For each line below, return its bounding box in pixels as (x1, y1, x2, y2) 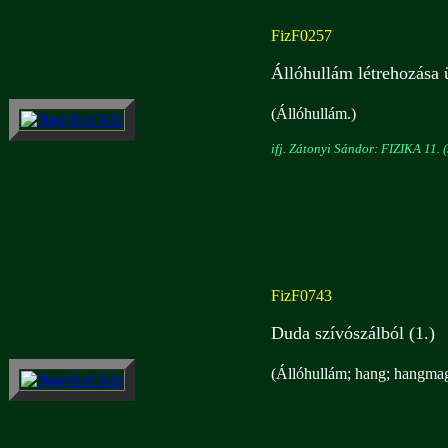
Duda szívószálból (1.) (271, 323, 435, 343)
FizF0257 (271, 27, 332, 44)
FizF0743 (271, 287, 332, 304)
